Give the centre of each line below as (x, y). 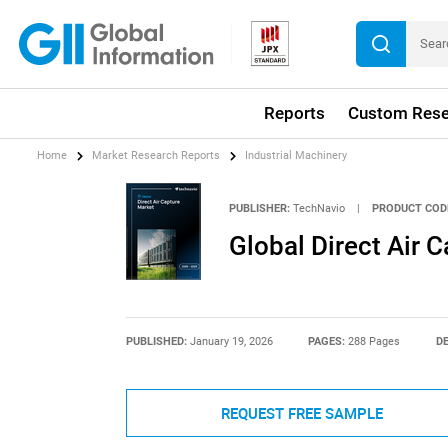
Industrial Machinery (296, 156)
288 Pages (374, 342)
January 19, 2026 (231, 342)
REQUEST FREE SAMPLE (301, 413)
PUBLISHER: (259, 208)
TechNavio (318, 208)
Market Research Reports (156, 156)
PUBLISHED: (157, 342)
